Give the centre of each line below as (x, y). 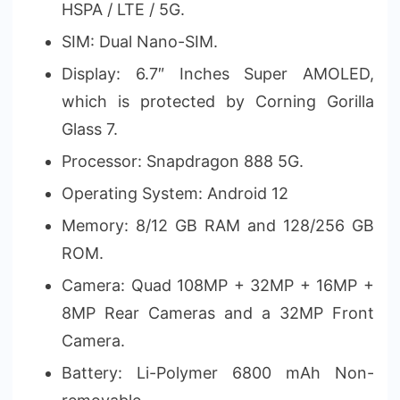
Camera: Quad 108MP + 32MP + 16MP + (218, 285)
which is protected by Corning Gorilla (218, 101)
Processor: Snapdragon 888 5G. (183, 161)
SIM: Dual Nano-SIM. (140, 41)
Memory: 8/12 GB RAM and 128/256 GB (218, 225)
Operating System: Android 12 (175, 193)
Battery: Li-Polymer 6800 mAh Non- (218, 372)
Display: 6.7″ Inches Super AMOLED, (218, 73)
